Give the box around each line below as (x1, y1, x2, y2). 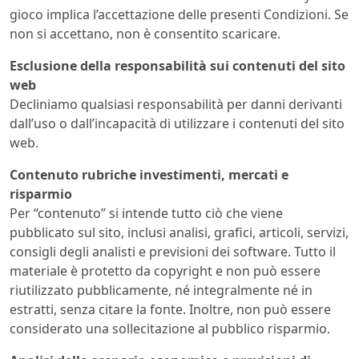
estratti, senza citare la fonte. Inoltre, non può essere (10, 301, 331, 319)
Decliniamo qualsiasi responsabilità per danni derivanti (10, 95, 342, 114)
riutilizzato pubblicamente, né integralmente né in (10, 281, 313, 300)
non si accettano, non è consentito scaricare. (10, 25, 280, 43)
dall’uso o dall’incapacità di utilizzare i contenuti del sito (10, 115, 345, 133)
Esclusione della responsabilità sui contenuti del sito (10, 57, 345, 75)
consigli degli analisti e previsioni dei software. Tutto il (10, 243, 336, 261)
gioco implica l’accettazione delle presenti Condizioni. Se (10, 6, 349, 24)
